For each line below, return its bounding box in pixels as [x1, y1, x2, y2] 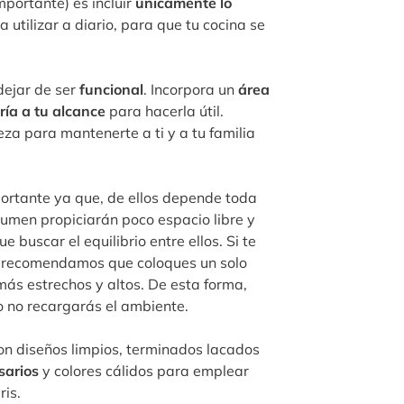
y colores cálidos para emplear [39, 362, 249, 381]
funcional [76, 80, 143, 99]
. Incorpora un [143, 80, 238, 99]
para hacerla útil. [106, 102, 224, 121]
